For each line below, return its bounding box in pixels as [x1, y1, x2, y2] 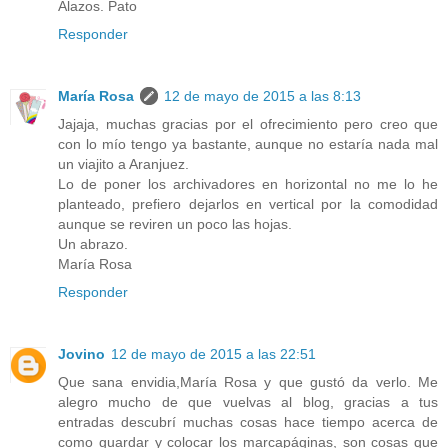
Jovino [58, 346, 105, 363]
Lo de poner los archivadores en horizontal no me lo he [58, 176, 438, 193]
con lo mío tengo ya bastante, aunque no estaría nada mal [58, 136, 438, 153]
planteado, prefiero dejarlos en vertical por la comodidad [58, 196, 438, 213]
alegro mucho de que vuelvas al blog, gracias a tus [58, 394, 438, 411]
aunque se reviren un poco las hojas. [58, 216, 292, 233]
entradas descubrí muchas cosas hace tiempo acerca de [58, 414, 438, 431]
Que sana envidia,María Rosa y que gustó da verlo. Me [58, 374, 438, 391]
